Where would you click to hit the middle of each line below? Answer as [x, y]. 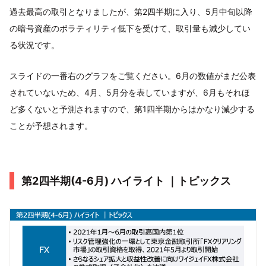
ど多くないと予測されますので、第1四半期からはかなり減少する [132, 109]
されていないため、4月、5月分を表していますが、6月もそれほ [130, 92]
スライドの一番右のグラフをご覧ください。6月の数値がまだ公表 [133, 75]
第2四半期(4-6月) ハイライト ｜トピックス [126, 180]
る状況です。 [34, 45]
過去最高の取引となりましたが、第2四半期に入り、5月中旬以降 [131, 11]
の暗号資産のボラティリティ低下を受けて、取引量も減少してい [130, 28]
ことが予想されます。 [51, 125]
